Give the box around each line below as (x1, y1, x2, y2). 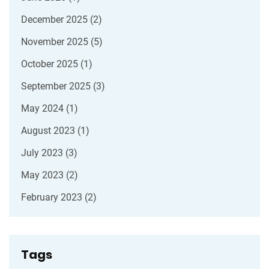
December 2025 (21, 14, 90, 26)
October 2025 (21, 58, 80, 70)
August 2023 (21, 125, 77, 137)
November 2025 (21, 36, 91, 48)
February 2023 (21, 192, 85, 204)
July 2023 (21, 147, 65, 159)
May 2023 (21, 169, 66, 181)
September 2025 (21, 80, 93, 92)
